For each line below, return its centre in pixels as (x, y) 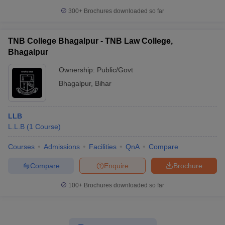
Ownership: (78, 70)
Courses (21, 147)
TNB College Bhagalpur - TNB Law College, (90, 41)
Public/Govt (115, 70)
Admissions (62, 147)
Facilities (103, 147)
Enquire (116, 165)
